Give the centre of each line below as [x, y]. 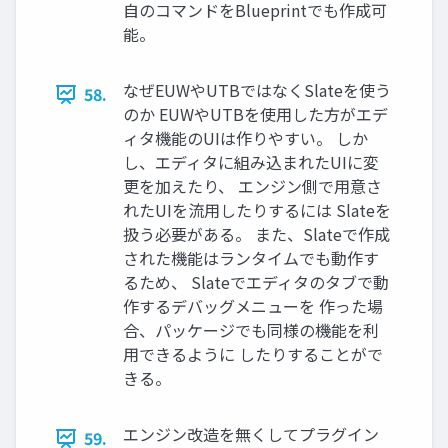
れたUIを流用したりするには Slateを [257, 210]
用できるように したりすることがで [253, 354]
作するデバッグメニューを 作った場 [253, 306]
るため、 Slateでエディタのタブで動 [256, 282]
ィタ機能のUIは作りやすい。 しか [245, 138]
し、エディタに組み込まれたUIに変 [251, 162]
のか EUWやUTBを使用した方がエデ [255, 114]
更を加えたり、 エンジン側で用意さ [252, 186]
